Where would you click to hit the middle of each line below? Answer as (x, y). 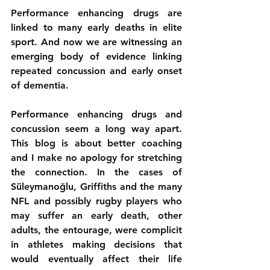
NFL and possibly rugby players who (96, 201)
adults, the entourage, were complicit (96, 230)
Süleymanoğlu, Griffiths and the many (96, 187)
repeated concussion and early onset (96, 71)
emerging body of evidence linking (96, 56)
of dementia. (40, 85)
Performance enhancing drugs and (96, 114)
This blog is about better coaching (96, 143)
